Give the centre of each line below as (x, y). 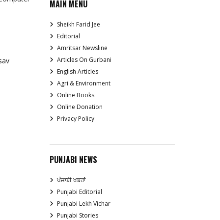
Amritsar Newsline (82, 48)
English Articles (78, 71)
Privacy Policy (76, 119)
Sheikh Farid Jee (79, 24)
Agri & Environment (84, 83)
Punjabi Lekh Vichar (84, 204)
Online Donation (80, 107)
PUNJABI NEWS (73, 160)
